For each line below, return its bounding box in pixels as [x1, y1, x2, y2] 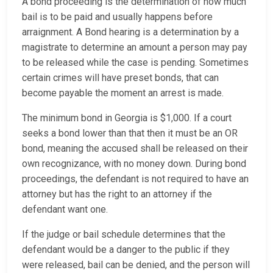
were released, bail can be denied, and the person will [22, 259, 250, 271]
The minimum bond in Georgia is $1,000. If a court [22, 112, 232, 124]
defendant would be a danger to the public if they [22, 244, 230, 256]
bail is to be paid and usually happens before [22, 11, 213, 23]
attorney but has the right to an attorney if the [22, 188, 212, 200]
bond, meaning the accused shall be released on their [22, 143, 248, 155]
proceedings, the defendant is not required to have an [22, 173, 249, 185]
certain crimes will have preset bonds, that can [22, 72, 219, 84]
